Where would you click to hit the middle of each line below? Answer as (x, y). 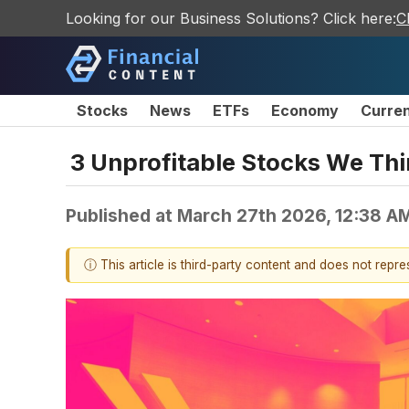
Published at (121, 215)
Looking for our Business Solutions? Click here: (231, 18)
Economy (305, 110)
